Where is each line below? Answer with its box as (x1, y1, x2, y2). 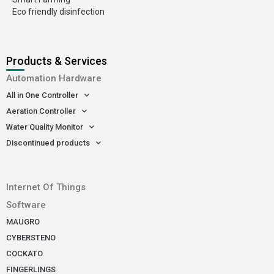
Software (6, 199, 46, 210)
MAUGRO (6, 217, 40, 226)
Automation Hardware (6, 72, 102, 84)
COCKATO (6, 248, 43, 258)
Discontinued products (6, 138, 90, 147)
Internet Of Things (6, 181, 86, 193)
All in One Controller (6, 90, 78, 100)
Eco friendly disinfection (12, 6, 105, 17)
